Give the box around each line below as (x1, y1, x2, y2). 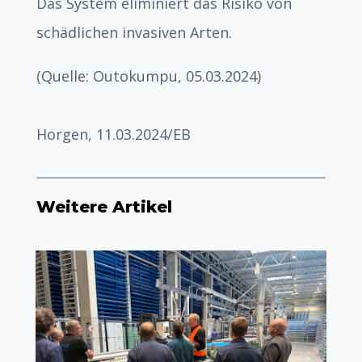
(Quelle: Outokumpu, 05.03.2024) (36, 66, 261, 86)
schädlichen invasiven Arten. (36, 23, 232, 42)
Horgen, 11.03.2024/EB (36, 124, 191, 144)
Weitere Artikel (36, 197, 172, 217)
